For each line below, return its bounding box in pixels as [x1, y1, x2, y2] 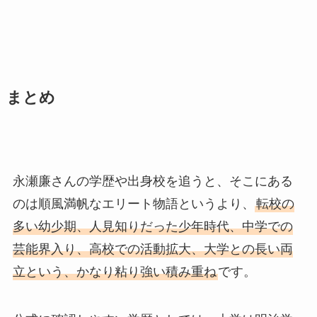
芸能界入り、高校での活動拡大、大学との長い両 [12, 242, 293, 256]
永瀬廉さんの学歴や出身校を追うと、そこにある [12, 174, 293, 188]
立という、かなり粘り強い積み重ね [12, 265, 217, 279]
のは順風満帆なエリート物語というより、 [12, 197, 255, 211]
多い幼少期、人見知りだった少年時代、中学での [12, 219, 293, 234]
